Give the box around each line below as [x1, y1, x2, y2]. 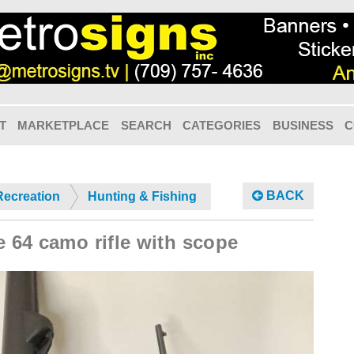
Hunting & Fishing [88, 190, 197, 204]
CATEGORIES [183, 119, 262, 132]
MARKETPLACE [17, 119, 110, 132]
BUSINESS [272, 119, 333, 132]
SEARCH [120, 119, 171, 132]
